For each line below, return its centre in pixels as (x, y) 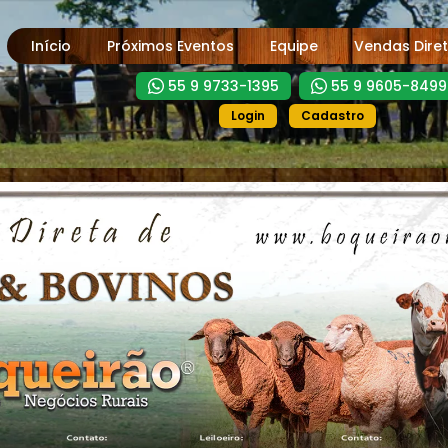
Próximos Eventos (171, 46)
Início (51, 46)
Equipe (294, 46)
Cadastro (333, 115)
